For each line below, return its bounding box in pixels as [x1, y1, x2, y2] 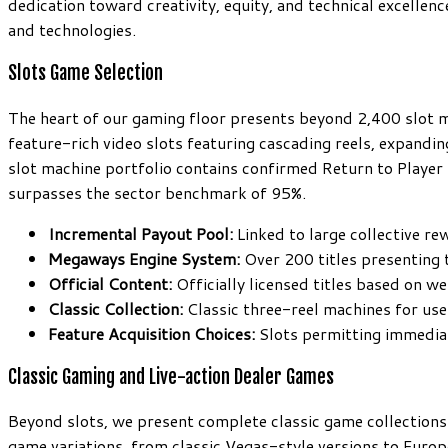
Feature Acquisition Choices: [48, 321, 255, 345]
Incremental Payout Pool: [48, 221, 233, 245]
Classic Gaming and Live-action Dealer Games [8, 364, 334, 389]
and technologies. [8, 18, 136, 42]
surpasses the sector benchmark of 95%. [8, 180, 306, 204]
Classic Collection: [48, 296, 183, 320]
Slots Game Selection [8, 61, 163, 86]
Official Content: [48, 271, 172, 295]
